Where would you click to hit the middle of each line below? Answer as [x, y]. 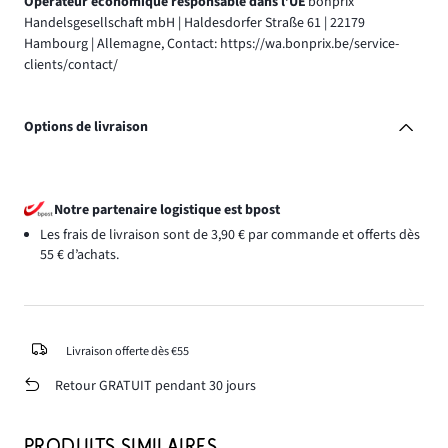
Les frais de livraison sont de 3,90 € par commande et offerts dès [230, 234]
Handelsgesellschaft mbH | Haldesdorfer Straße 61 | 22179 [194, 23]
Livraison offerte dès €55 [127, 350]
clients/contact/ [71, 65]
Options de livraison [86, 127]
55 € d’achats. [79, 254]
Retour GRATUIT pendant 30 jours [155, 386]
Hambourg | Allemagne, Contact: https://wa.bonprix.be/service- [211, 44]
